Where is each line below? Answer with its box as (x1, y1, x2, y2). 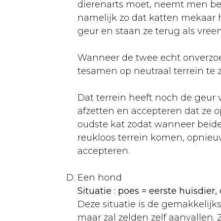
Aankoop (49, 14, 90, 25)
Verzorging (49, 74, 99, 84)
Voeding (49, 93, 87, 104)
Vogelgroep (30, 133, 81, 144)
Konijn (30, 192, 59, 203)
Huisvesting (49, 54, 103, 65)
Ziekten (49, 113, 84, 124)
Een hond (77, 172, 122, 183)
